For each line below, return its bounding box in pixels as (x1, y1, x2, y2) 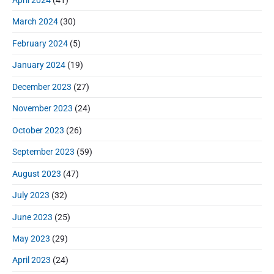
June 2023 (12, 212, 53, 222)
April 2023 (12, 255, 51, 265)
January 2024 (12, 60, 65, 70)
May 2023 (12, 234, 50, 244)
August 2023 (12, 168, 61, 179)
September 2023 (12, 147, 75, 157)
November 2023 (12, 103, 73, 114)
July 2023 (12, 190, 50, 201)
